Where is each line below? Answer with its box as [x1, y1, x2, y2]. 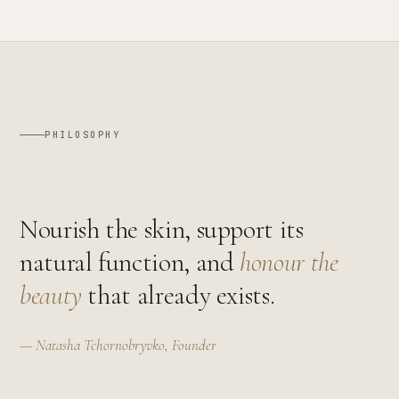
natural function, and [20, 246, 234, 279]
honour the [240, 246, 338, 279]
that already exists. [81, 279, 275, 312]
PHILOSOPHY [45, 128, 121, 141]
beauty [20, 279, 82, 312]
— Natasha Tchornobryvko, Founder [20, 336, 216, 354]
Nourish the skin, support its [20, 213, 304, 246]
